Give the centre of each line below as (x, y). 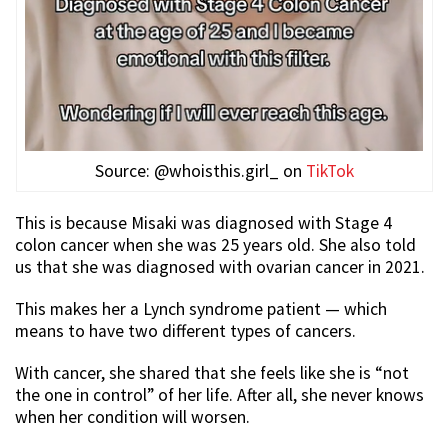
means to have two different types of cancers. (185, 331)
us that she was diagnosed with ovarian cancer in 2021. (220, 267)
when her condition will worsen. (132, 417)
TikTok (329, 171)
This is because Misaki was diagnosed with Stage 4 (203, 223)
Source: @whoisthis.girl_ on (200, 171)
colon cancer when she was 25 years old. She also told (215, 245)
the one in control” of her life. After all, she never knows (219, 395)
